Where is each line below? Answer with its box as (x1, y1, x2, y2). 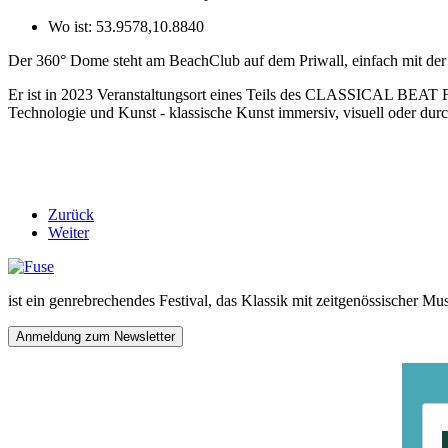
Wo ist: (48, 17, 96, 35)
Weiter (48, 223, 89, 241)
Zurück (48, 205, 94, 223)
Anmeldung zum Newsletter (16, 328, 175, 344)
